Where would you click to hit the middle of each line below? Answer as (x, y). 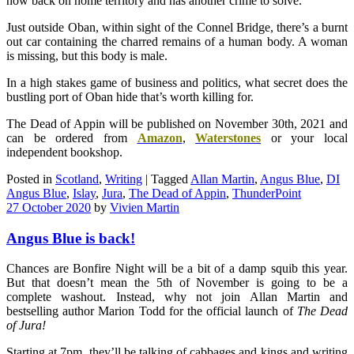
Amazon (160, 138)
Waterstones (228, 138)
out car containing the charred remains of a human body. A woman (177, 42)
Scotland (77, 179)
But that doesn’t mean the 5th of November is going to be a (177, 283)
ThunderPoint (267, 194)
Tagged (171, 179)
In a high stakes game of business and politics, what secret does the (177, 83)
